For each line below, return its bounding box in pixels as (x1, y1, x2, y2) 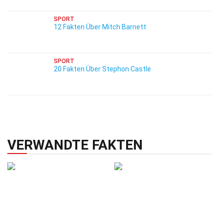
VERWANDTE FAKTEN (7, 137, 143, 153)
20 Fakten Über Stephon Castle (54, 65, 151, 73)
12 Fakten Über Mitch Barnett (54, 23, 146, 31)
